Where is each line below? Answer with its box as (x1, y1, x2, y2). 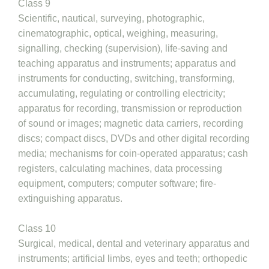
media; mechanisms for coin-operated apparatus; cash (18, 148, 248, 159)
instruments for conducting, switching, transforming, (18, 73, 235, 83)
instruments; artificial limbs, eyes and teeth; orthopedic (18, 253, 247, 264)
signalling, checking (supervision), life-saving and (18, 43, 228, 53)
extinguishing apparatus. (18, 193, 122, 204)
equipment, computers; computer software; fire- (18, 178, 216, 189)
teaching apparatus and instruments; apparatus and (18, 58, 236, 68)
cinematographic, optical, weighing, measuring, (18, 28, 218, 38)
